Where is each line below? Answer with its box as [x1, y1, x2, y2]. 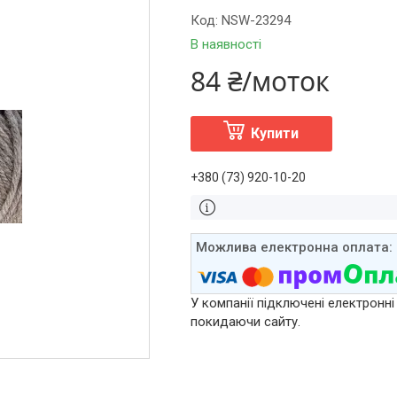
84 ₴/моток [190, 63, 330, 99]
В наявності [190, 36, 261, 52]
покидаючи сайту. [190, 314, 300, 331]
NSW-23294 [221, 12, 291, 28]
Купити [251, 125, 300, 142]
